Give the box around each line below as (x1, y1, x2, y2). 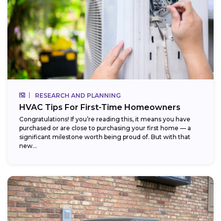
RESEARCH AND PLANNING (35, 91, 121, 99)
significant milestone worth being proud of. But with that (19, 133, 190, 141)
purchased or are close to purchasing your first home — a (19, 124, 191, 132)
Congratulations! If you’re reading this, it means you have (19, 115, 190, 123)
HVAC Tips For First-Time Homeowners (19, 102, 181, 112)
